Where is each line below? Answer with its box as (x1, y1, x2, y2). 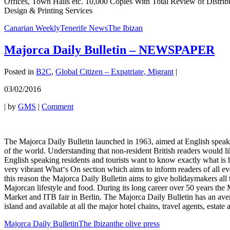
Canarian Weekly (4, 24, 60, 33)
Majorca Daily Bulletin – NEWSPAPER (4, 43, 215, 57)
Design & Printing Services (4, 6, 92, 15)
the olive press (113, 219, 160, 228)
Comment (42, 102, 73, 111)
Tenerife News (60, 24, 108, 33)
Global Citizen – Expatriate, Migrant (55, 67, 174, 76)
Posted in (4, 67, 34, 76)
